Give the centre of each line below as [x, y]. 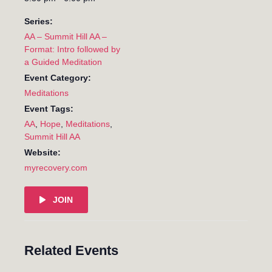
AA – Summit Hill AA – [66, 36]
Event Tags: [49, 108]
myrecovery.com [56, 167]
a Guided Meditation [63, 62]
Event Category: [58, 77]
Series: [39, 21]
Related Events [71, 250]
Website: [42, 152]
